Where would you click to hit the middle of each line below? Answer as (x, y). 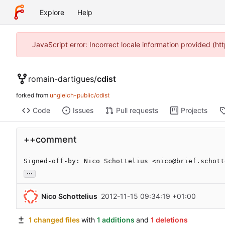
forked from (33, 95)
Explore (52, 12)
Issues (83, 110)
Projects (194, 110)
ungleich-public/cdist (80, 95)
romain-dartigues (61, 79)
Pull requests (137, 110)
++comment (50, 140)
